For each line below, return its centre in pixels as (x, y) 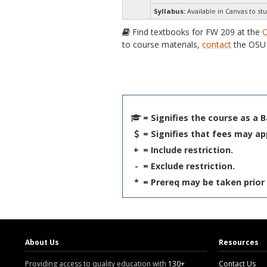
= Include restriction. (188, 150)
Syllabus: (170, 11)
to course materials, (162, 44)
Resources (239, 242)
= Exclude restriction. (189, 166)
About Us (42, 242)
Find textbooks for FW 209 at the (196, 32)
